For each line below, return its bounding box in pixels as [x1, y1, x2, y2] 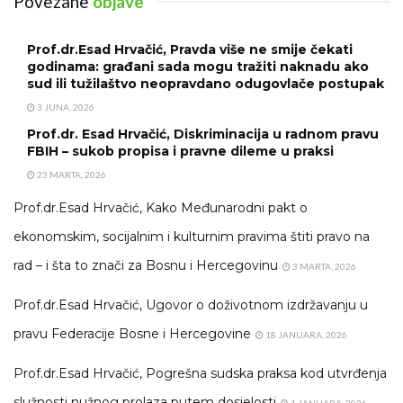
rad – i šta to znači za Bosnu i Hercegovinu [13, 256, 278, 273]
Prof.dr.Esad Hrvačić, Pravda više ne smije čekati [27, 40, 353, 58]
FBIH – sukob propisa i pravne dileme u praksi [27, 142, 334, 159]
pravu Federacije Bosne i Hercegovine [13, 325, 251, 342]
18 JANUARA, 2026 [264, 328, 347, 340]
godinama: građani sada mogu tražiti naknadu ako [27, 58, 369, 75]
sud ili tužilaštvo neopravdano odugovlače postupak [27, 75, 384, 92]
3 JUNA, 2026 [35, 101, 94, 112]
